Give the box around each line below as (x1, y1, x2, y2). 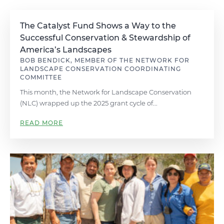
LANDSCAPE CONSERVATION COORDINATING (20, 65, 181, 72)
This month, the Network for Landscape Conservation (20, 88, 191, 96)
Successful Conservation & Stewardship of (20, 33, 190, 42)
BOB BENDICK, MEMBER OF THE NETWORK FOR (20, 56, 189, 64)
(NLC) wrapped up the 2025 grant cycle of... (20, 99, 157, 107)
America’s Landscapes (20, 45, 111, 54)
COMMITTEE (20, 73, 62, 81)
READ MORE (20, 119, 63, 126)
